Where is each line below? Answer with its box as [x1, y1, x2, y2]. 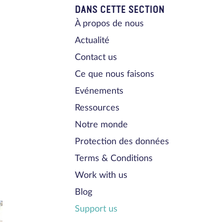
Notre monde [75, 120, 128, 129]
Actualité [75, 36, 110, 45]
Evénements [75, 86, 124, 96]
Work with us [75, 170, 128, 180]
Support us [75, 204, 118, 214]
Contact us [75, 53, 117, 62]
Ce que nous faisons [75, 69, 155, 79]
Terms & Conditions [75, 154, 153, 163]
